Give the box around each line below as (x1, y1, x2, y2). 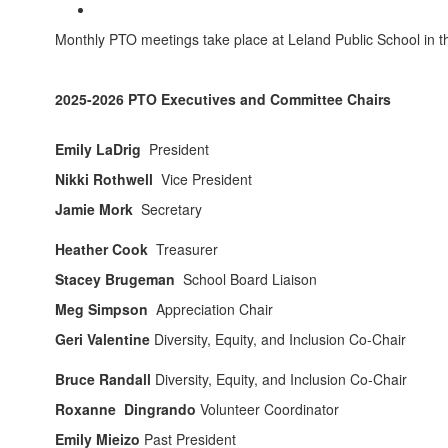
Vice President (161, 169, 256, 189)
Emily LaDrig (55, 139, 149, 159)
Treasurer (156, 239, 222, 259)
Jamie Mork (55, 199, 141, 219)
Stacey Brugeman (55, 269, 183, 289)
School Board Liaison (183, 269, 321, 289)
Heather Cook (55, 239, 156, 259)
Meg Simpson (55, 299, 156, 319)
